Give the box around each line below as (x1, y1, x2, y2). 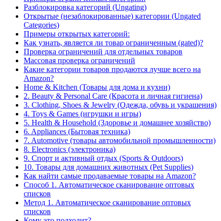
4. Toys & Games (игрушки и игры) (24, 110, 141, 118)
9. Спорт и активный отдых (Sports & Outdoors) (24, 154, 183, 163)
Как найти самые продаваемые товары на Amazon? (24, 172, 196, 181)
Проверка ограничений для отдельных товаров (24, 47, 183, 56)
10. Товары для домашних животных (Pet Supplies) (24, 163, 193, 172)
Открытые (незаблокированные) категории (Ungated (24, 12, 201, 21)
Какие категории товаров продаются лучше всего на (24, 65, 201, 74)
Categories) (24, 21, 59, 30)
